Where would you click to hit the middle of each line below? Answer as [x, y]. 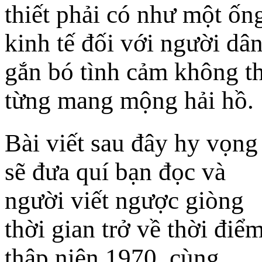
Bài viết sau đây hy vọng [131, 143]
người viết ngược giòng [124, 201]
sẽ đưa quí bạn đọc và [115, 172]
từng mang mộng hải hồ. [129, 101]
